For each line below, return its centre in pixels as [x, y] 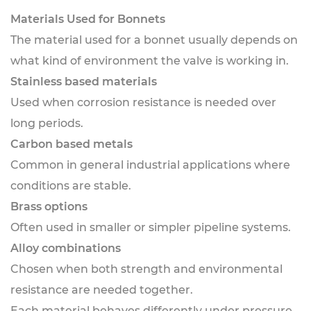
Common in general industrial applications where [150, 165]
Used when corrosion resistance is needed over [143, 102]
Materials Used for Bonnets [88, 19]
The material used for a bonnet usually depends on [154, 40]
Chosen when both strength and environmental [146, 269]
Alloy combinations [66, 248]
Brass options [49, 207]
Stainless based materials [84, 82]
